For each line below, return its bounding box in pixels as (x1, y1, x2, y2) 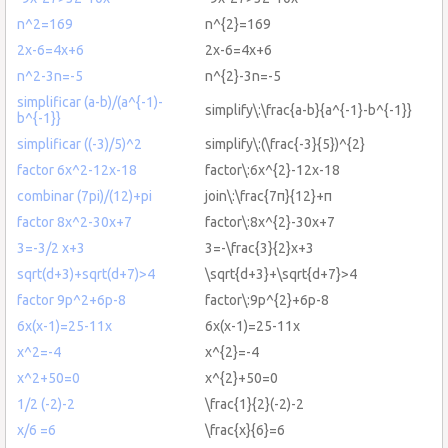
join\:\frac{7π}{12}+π (205, 187, 332, 204)
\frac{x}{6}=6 (205, 421, 285, 438)
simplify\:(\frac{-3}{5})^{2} (205, 135, 365, 152)
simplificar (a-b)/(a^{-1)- (17, 93, 163, 110)
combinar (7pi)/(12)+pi (17, 187, 152, 204)
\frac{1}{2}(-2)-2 (205, 395, 304, 412)
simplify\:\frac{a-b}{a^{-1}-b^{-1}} (205, 101, 412, 118)
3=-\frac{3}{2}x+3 (205, 239, 314, 256)
